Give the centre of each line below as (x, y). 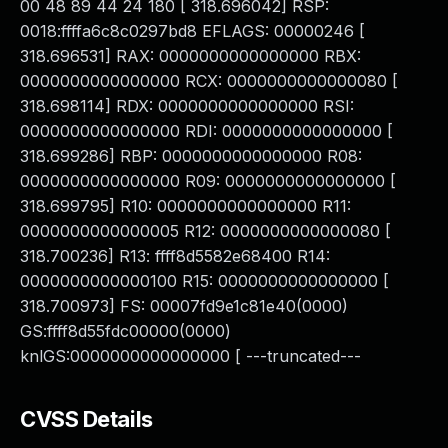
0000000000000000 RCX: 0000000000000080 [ (209, 81)
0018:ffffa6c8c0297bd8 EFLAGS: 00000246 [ (192, 31)
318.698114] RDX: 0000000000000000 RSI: (187, 106)
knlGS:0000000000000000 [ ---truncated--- (190, 356)
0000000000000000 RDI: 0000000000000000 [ (206, 131)
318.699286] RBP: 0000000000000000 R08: (191, 156)
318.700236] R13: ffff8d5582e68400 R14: (175, 256)
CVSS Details (86, 419)
